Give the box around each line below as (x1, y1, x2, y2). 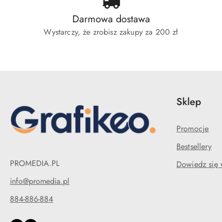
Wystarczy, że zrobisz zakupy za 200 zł (44, 26, 178, 38)
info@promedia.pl (10, 175, 69, 187)
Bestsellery (176, 141, 212, 152)
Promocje (176, 123, 209, 134)
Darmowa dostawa (72, 12, 150, 26)
